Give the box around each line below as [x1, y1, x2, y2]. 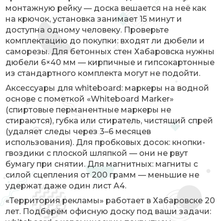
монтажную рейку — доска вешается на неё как [5, 3, 207, 13]
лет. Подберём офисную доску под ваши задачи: [5, 207, 212, 216]
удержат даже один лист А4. [5, 181, 127, 190]
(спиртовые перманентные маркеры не [5, 105, 172, 114]
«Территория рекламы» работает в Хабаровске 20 [5, 196, 216, 205]
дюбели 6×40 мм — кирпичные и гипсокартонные [5, 58, 215, 67]
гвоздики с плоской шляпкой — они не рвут [5, 148, 188, 158]
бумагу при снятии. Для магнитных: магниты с [5, 159, 198, 169]
